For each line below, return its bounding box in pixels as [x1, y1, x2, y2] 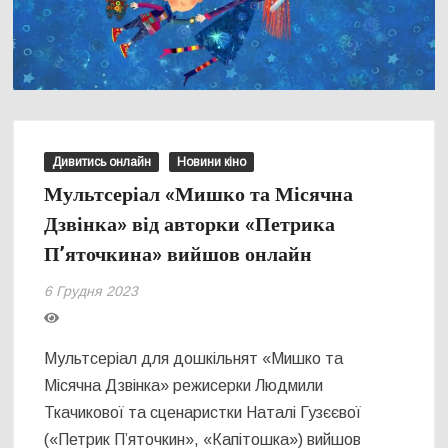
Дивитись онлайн [52, 155, 152, 170]
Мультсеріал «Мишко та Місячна [44, 180, 354, 210]
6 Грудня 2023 [44, 283, 139, 300]
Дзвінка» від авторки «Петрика [44, 210, 336, 240]
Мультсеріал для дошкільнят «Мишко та [44, 350, 344, 368]
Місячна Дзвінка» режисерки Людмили [44, 377, 324, 395]
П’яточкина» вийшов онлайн [44, 240, 313, 270]
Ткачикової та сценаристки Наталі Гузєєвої [44, 404, 362, 422]
